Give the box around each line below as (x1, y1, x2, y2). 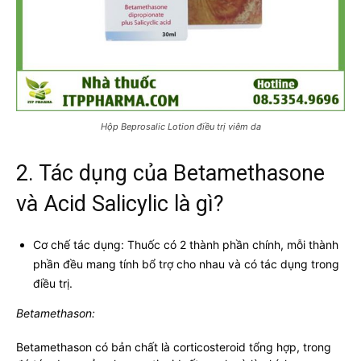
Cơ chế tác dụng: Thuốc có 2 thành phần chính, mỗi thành (33, 237, 338, 251)
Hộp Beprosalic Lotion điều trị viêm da (100, 120, 261, 132)
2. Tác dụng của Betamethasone (16, 160, 325, 186)
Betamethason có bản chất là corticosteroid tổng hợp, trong (16, 339, 331, 354)
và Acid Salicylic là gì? (16, 190, 224, 217)
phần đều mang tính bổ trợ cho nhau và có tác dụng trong (33, 256, 339, 271)
